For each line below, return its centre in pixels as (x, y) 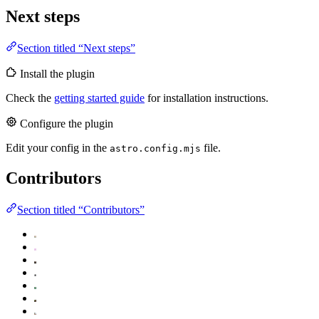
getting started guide (99, 98)
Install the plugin (57, 73)
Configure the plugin (67, 123)
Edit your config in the (58, 147)
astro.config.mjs (155, 148)
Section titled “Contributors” (81, 209)
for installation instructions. (206, 98)
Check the (30, 98)
